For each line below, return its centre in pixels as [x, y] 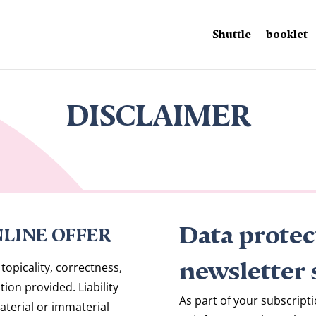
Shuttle [232, 32]
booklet [287, 32]
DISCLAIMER [158, 109]
